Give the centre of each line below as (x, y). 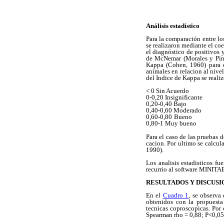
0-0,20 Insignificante (174, 97)
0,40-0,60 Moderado (174, 110)
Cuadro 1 (176, 195)
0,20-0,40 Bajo (166, 104)
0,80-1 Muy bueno (171, 123)
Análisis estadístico (173, 26)
